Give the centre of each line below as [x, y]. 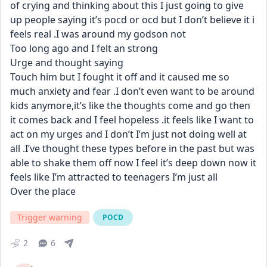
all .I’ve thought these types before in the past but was [132, 148]
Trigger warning [50, 217]
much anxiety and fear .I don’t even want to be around [132, 91]
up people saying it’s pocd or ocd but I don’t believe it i [132, 20]
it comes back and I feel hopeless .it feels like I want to [132, 120]
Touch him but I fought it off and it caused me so [120, 77]
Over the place [43, 191]
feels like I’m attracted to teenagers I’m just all [114, 177]
